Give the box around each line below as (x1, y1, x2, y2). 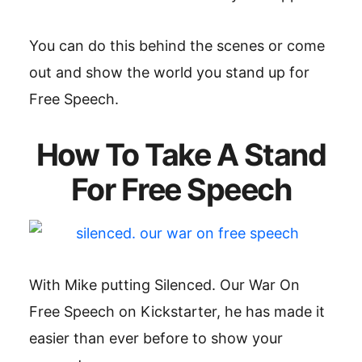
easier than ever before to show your (29, 330, 283, 347)
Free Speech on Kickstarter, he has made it (29, 303, 325, 320)
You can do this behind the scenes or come (29, 37, 325, 54)
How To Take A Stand (36, 137, 326, 173)
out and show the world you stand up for (29, 64, 309, 81)
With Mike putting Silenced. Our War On (29, 276, 300, 293)
